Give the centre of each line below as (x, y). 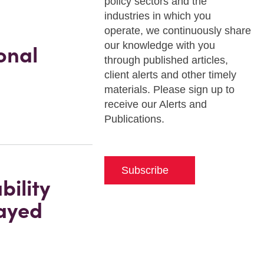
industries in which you (157, 16)
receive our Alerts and (155, 104)
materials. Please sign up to (169, 90)
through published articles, (166, 60)
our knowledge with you (159, 45)
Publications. (134, 119)
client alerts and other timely (170, 75)
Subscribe (145, 170)
